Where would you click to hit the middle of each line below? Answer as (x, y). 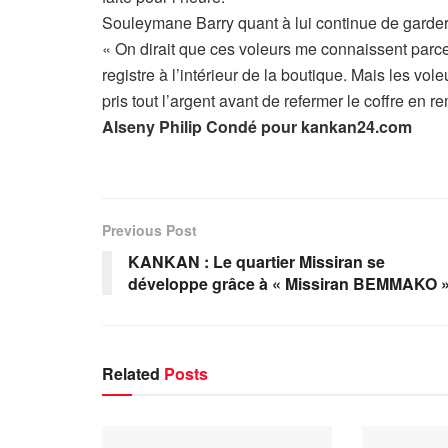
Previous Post (149, 229)
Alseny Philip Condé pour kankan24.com (257, 126)
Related (131, 373)
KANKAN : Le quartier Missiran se (256, 261)
